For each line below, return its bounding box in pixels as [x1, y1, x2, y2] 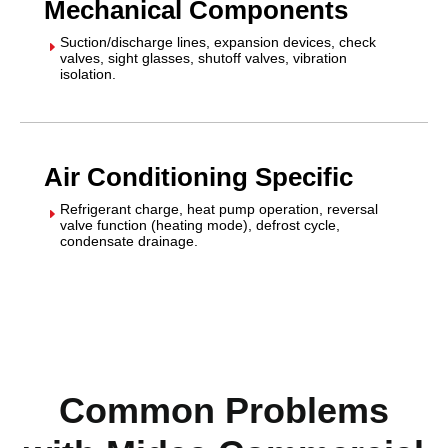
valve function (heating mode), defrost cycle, [60, 216, 340, 233]
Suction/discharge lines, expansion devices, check [60, 33, 376, 50]
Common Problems [59, 389, 389, 431]
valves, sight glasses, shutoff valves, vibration [60, 49, 347, 66]
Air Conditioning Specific [44, 161, 353, 192]
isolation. [60, 65, 116, 82]
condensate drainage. [60, 232, 198, 249]
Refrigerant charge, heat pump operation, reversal [60, 200, 378, 217]
